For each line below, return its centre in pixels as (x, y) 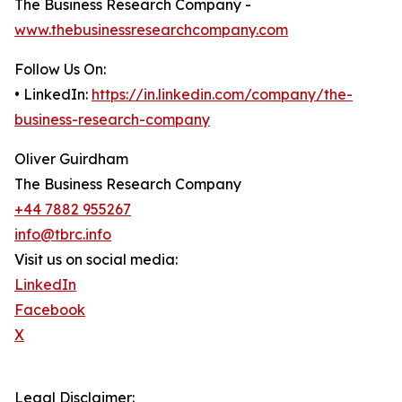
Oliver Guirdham (71, 159)
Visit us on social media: (96, 260)
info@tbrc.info (63, 235)
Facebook (50, 310)
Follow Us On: (60, 70)
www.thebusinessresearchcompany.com (151, 30)
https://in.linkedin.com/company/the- (222, 95)
